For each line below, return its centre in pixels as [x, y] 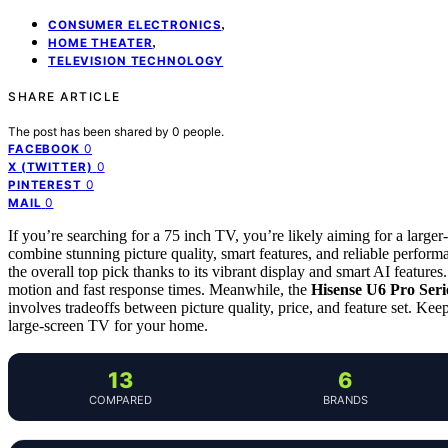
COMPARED [120, 399]
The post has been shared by [90, 131]
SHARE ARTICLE [64, 96]
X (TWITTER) [50, 166]
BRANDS [345, 399]
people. [203, 131]
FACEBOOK [44, 148]
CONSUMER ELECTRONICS [135, 24]
